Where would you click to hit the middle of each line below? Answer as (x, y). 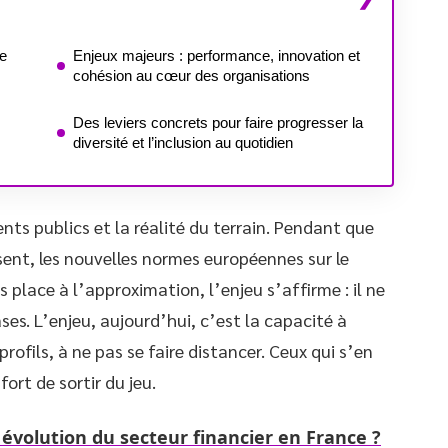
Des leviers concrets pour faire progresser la (218, 122)
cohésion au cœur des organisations (191, 75)
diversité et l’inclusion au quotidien (183, 142)
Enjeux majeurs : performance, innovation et (216, 55)
